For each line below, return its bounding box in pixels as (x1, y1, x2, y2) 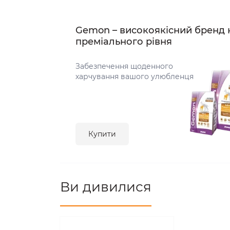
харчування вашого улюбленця (75, 72, 194, 82)
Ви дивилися (60, 179, 151, 196)
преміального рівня (75, 36, 172, 48)
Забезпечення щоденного (75, 62, 173, 71)
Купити (88, 129, 116, 139)
